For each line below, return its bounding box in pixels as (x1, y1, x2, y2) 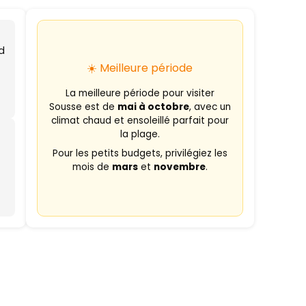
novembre (153, 161, 206, 173)
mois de (72, 161, 112, 173)
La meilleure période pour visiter (65, 87, 214, 100)
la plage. (120, 128, 160, 141)
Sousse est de (48, 100, 117, 113)
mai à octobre (117, 100, 189, 113)
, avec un (189, 100, 231, 113)
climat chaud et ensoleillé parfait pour (51, 114, 229, 127)
